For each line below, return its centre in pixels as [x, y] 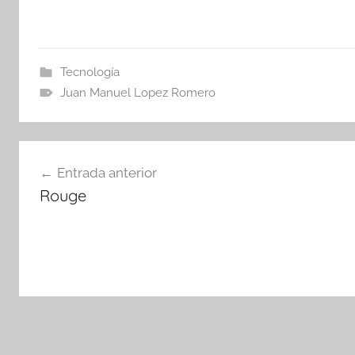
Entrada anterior [107, 172]
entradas [63, 212]
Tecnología [90, 72]
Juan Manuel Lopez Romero [137, 93]
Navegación [77, 155]
